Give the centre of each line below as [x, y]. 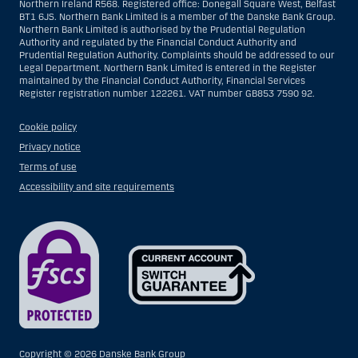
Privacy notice [50, 147]
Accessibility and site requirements [97, 187]
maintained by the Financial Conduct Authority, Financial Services [162, 81]
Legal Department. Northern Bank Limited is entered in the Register [168, 68]
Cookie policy [48, 127]
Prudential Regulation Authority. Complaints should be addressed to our [177, 56]
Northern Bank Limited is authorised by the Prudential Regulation [162, 30]
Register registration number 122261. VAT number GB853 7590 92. [167, 94]
